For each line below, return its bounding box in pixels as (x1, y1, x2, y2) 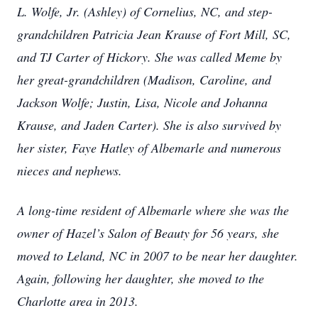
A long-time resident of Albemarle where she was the (17, 202, 289, 219)
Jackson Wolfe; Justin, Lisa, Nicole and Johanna (17, 94, 268, 111)
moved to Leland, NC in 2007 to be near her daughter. (17, 247, 298, 264)
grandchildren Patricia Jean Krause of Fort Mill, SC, (17, 26, 291, 43)
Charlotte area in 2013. (17, 292, 138, 309)
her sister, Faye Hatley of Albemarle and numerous (17, 139, 281, 156)
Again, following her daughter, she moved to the (17, 270, 264, 287)
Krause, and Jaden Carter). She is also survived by (17, 116, 281, 133)
